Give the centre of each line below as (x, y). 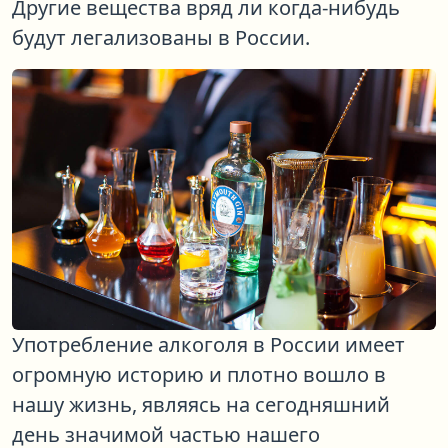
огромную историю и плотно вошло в (199, 375)
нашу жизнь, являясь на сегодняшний (201, 405)
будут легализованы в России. (161, 37)
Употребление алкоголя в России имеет (208, 345)
